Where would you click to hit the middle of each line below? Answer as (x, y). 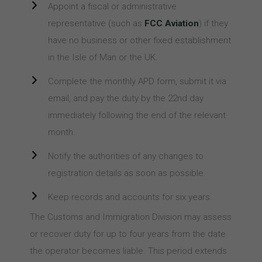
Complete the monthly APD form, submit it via (137, 81)
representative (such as (96, 23)
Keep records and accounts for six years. (130, 197)
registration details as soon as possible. (127, 173)
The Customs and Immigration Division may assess (130, 217)
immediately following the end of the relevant (137, 115)
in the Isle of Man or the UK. (103, 57)
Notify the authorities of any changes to (125, 156)
